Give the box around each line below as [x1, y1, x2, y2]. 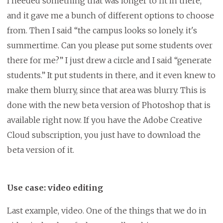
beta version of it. [6, 145, 74, 155]
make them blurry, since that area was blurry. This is [6, 85, 206, 96]
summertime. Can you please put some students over [6, 40, 213, 51]
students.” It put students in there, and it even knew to [6, 70, 216, 81]
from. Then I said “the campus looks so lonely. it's [6, 25, 197, 36]
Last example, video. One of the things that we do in [6, 206, 207, 216]
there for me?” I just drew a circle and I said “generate [6, 55, 212, 66]
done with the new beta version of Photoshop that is [6, 100, 211, 111]
